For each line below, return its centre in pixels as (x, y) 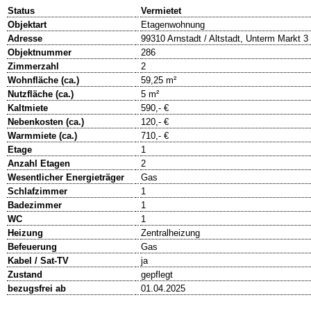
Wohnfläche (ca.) (43, 81)
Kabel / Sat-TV (38, 261)
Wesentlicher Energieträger (66, 178)
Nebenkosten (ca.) (46, 122)
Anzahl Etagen (39, 164)
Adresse (25, 39)
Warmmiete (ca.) (42, 136)
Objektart (27, 25)
